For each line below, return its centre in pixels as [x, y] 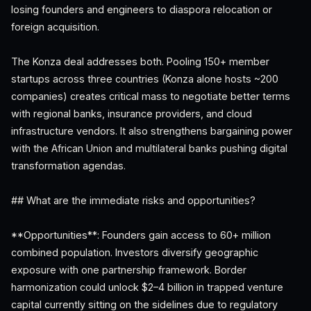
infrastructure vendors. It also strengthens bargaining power [152, 131]
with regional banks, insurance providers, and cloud [132, 114]
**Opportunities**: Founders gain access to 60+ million [141, 235]
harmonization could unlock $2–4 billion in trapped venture [147, 287]
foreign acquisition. [55, 27]
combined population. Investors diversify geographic [135, 252]
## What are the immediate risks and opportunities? [133, 200]
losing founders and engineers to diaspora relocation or [142, 9]
